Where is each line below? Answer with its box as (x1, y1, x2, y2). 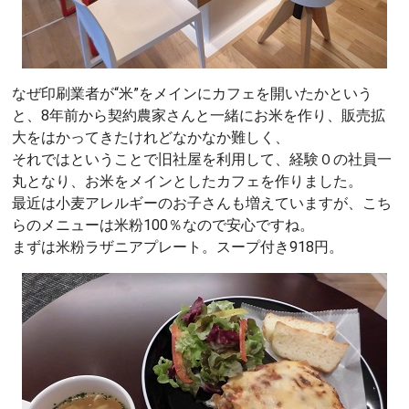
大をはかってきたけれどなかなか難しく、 (12, 128, 289, 146)
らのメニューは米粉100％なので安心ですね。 (12, 215, 314, 234)
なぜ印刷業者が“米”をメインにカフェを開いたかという (12, 84, 372, 102)
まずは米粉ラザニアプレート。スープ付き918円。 (12, 237, 343, 256)
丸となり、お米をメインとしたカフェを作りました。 (12, 172, 362, 190)
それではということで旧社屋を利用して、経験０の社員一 (12, 150, 392, 168)
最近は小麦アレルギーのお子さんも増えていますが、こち (12, 194, 392, 212)
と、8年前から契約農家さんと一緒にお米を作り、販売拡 (12, 106, 385, 124)
